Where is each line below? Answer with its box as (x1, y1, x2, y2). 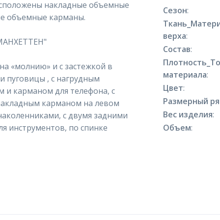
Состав (163, 44, 191, 55)
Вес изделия (163, 109, 213, 120)
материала (163, 69, 207, 80)
